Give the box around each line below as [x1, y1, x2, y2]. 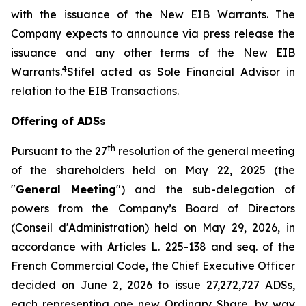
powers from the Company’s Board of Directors [11, 201, 295, 215]
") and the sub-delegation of [116, 182, 296, 196]
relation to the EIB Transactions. [11, 84, 179, 98]
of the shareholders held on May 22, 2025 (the [11, 163, 295, 177]
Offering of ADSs [11, 114, 106, 128]
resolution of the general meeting [115, 144, 295, 158]
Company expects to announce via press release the [11, 27, 295, 40]
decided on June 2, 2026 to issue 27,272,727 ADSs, [11, 278, 295, 292]
